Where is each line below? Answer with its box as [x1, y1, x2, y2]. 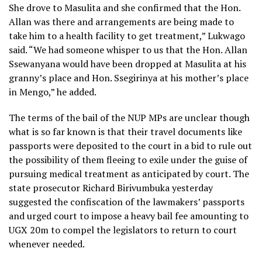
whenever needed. [9, 237, 85, 251]
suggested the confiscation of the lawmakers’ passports [9, 195, 244, 209]
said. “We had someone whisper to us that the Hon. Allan [9, 43, 247, 57]
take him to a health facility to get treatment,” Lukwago [9, 29, 245, 43]
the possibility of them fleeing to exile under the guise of [9, 153, 247, 167]
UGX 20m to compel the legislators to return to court [9, 223, 237, 237]
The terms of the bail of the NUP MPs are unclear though [9, 111, 250, 125]
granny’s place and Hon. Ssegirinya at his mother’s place [9, 71, 249, 85]
